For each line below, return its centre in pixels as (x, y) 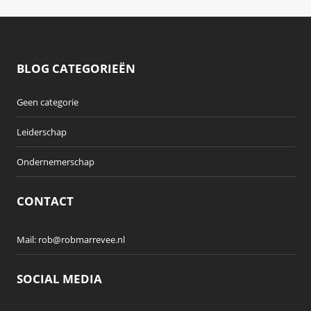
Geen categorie (48, 102)
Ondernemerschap (56, 161)
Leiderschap (42, 132)
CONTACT (45, 201)
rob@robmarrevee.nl (82, 239)
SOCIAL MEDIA (60, 278)
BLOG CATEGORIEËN (76, 68)
